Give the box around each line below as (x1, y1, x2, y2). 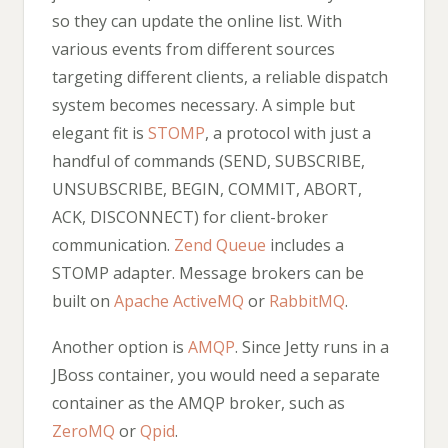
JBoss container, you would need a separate (52, 363, 380, 386)
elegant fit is (52, 122, 148, 145)
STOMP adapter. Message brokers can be (52, 262, 364, 285)
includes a (266, 234, 344, 257)
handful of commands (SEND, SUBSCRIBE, (52, 150, 365, 173)
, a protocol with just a (205, 122, 371, 145)
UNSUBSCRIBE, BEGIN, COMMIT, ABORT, (52, 178, 362, 201)
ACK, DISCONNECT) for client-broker (52, 206, 328, 229)
